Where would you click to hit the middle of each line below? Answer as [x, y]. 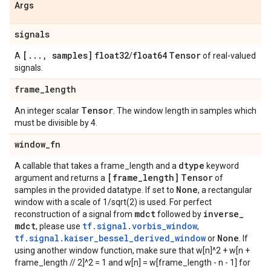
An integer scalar [48, 111]
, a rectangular [225, 190]
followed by [179, 214]
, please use [59, 226]
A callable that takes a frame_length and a [96, 166]
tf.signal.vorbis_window [140, 226]
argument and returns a [61, 178]
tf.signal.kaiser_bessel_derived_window [110, 238]
